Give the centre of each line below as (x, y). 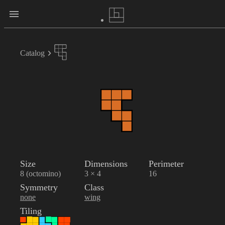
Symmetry (39, 187)
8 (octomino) (40, 174)
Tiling (31, 211)
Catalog (32, 53)
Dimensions (106, 164)
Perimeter (166, 164)
